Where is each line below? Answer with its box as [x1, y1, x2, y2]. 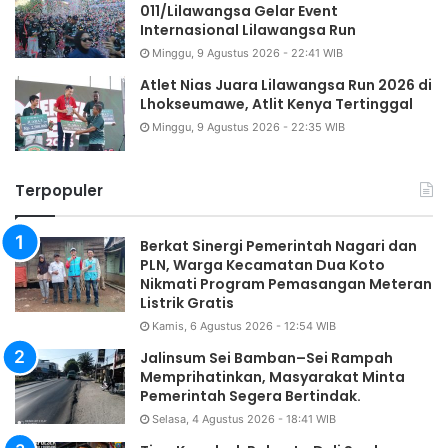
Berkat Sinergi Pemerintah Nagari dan [140, 236, 417, 257]
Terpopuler [15, 180, 103, 202]
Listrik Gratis [140, 293, 234, 314]
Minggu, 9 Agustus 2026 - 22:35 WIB [152, 120, 345, 135]
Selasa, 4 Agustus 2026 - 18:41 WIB [152, 412, 336, 427]
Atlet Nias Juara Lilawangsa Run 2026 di [140, 75, 432, 96]
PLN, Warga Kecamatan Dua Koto [140, 255, 385, 276]
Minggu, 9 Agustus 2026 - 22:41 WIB [152, 46, 343, 61]
